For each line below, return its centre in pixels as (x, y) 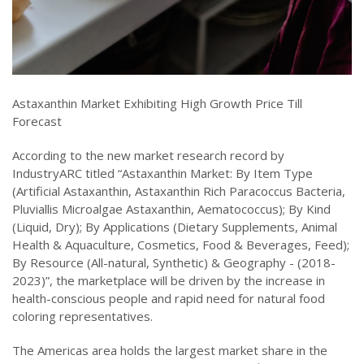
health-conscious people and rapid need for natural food (169, 298)
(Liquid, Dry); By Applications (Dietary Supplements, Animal (175, 226)
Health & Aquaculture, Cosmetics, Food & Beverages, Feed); (181, 244)
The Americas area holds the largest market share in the (170, 350)
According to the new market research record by (148, 155)
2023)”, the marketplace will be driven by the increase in (169, 280)
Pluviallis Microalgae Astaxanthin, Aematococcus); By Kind (171, 208)
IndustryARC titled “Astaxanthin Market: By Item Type (162, 173)
